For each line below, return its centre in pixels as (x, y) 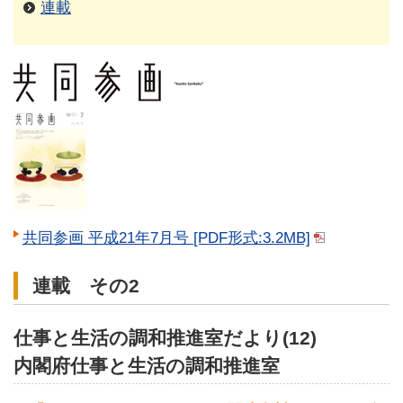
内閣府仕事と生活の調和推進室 (147, 366)
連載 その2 (85, 286)
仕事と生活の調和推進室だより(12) (165, 338)
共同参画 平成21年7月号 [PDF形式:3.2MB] (166, 238)
